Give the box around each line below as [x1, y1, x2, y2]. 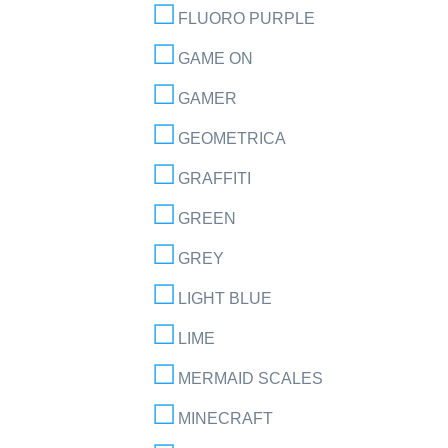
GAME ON [177, 50, 253, 68]
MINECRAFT [177, 410, 273, 428]
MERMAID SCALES [177, 370, 323, 388]
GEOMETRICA [177, 130, 286, 148]
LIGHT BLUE [177, 290, 272, 308]
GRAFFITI [177, 170, 251, 188]
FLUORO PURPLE [177, 10, 315, 28]
